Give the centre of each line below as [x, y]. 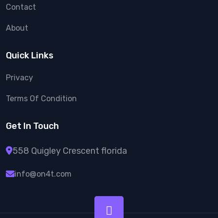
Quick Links [30, 55]
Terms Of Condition [41, 99]
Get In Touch [32, 126]
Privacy [19, 78]
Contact [21, 7]
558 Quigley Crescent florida [70, 151]
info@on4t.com [43, 174]
